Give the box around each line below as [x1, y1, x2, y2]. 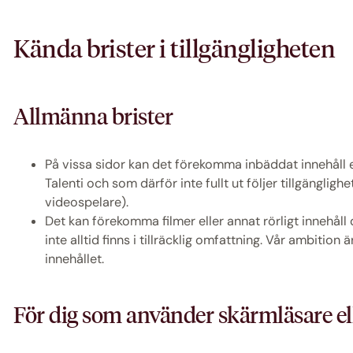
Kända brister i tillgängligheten [13, 34, 336, 65]
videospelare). [45, 194, 129, 211]
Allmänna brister [13, 102, 173, 130]
